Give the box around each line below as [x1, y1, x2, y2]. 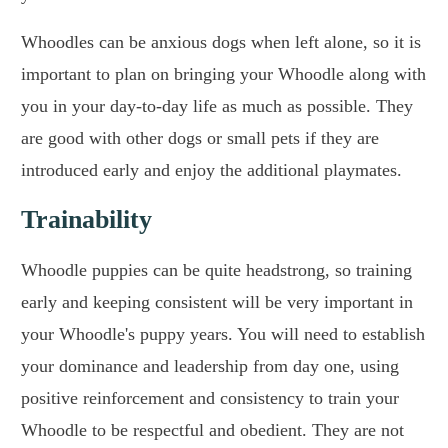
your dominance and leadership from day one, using [21, 356, 399, 377]
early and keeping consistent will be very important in [21, 292, 413, 313]
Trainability [21, 205, 152, 235]
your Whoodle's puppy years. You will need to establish [21, 324, 425, 345]
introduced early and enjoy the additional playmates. [21, 160, 407, 181]
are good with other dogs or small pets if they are [21, 128, 379, 149]
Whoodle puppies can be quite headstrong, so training [21, 260, 412, 281]
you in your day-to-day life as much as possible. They [21, 96, 413, 117]
